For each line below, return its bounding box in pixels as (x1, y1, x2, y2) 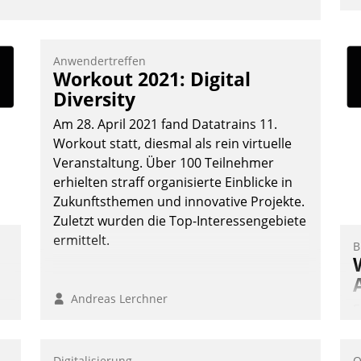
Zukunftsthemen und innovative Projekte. (53, 193, 305, 211)
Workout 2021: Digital (53, 66, 251, 93)
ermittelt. (53, 231, 110, 250)
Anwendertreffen (53, 53, 146, 69)
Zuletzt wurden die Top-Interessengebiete (53, 212, 306, 230)
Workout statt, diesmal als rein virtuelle (53, 135, 292, 153)
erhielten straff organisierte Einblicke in (53, 173, 293, 192)
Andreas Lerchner (64, 291, 168, 307)
